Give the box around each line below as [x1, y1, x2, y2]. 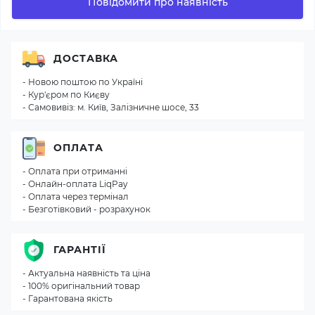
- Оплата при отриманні [22, 165, 127, 176]
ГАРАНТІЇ [53, 243, 106, 256]
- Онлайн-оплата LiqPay [22, 178, 128, 189]
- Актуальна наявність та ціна [22, 267, 150, 278]
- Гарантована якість [22, 292, 112, 304]
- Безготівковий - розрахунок [22, 203, 150, 214]
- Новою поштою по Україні [22, 76, 143, 87]
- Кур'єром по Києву [22, 89, 110, 100]
